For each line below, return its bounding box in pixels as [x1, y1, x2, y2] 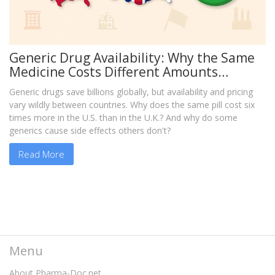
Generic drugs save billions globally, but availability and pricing [9, 86, 253, 98]
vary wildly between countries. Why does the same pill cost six [9, 99, 255, 111]
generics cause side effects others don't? [9, 125, 171, 137]
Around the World [9, 77, 118, 95]
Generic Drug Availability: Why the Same [9, 49, 255, 67]
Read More [18, 147, 64, 160]
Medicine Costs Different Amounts [9, 63, 218, 81]
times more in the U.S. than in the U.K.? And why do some [9, 112, 238, 124]
